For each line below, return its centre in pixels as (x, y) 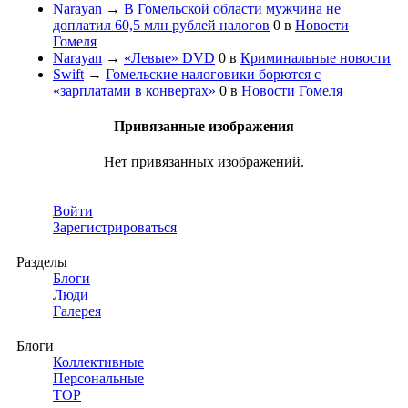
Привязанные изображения (204, 127)
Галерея (77, 311)
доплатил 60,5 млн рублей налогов (161, 25)
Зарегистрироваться (115, 228)
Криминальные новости (316, 57)
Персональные (98, 379)
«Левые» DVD (169, 57)
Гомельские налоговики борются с (213, 74)
